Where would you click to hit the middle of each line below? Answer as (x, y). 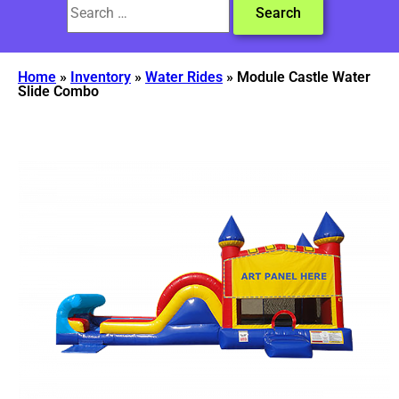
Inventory (101, 77)
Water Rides (184, 77)
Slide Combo (58, 91)
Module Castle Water (304, 77)
